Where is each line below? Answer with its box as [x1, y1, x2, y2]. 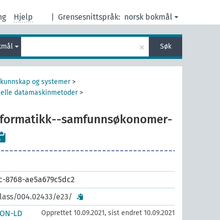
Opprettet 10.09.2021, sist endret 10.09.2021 [41, 209, 175, 217]
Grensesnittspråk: [58, 12, 120, 22]
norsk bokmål [124, 12, 172, 22]
